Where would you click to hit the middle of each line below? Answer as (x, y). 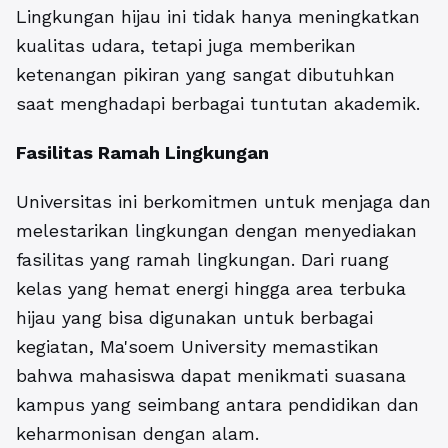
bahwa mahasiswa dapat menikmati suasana (211, 375)
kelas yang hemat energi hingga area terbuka (211, 288)
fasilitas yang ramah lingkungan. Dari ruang (202, 259)
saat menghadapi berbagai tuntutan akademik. (218, 103)
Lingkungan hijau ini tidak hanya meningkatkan (218, 16)
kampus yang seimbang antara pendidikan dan (217, 404)
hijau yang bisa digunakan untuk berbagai (194, 317)
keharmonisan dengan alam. (137, 433)
